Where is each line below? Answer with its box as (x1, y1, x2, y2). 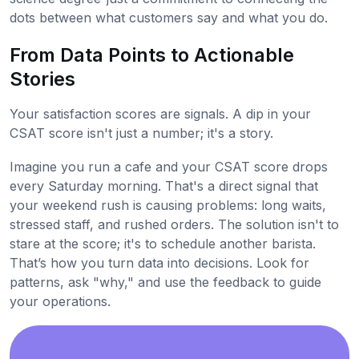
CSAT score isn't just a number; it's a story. (10, 125, 273, 142)
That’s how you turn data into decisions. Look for (10, 255, 309, 272)
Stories (10, 67, 75, 91)
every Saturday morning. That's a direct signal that (10, 178, 318, 195)
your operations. (10, 293, 111, 310)
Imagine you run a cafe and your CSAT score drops (10, 159, 328, 175)
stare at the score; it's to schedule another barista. (10, 236, 316, 252)
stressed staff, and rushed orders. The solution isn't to (10, 216, 339, 233)
